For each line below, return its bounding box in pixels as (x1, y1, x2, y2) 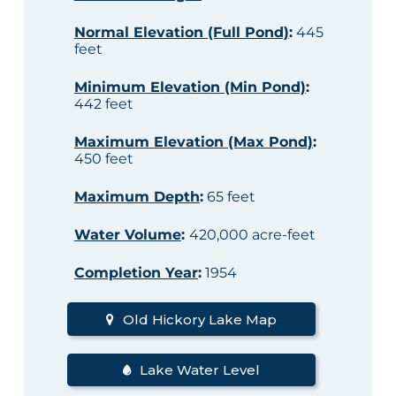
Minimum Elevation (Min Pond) (73, 79, 306, 96)
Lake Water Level (139, 362, 260, 379)
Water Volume (73, 226, 181, 244)
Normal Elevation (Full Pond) (73, 24, 289, 42)
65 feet (202, 188, 255, 206)
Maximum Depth (73, 188, 200, 206)
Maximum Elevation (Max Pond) (73, 133, 313, 151)
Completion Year (73, 264, 198, 282)
